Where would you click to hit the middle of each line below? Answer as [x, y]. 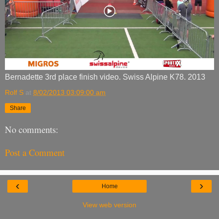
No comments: [32, 130]
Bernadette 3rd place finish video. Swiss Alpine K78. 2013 [105, 77]
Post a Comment [35, 152]
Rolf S [14, 92]
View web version [109, 205]
